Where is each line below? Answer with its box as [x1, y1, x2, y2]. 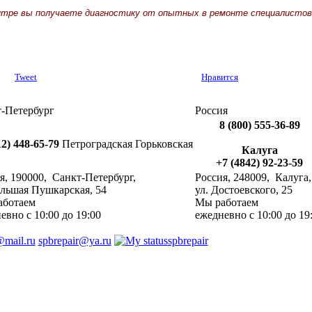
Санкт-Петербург [52, 171, 133, 184]
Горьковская [135, 138, 193, 150]
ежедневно [195, 209, 247, 221]
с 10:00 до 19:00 [26, 209, 101, 221]
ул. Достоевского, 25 [195, 184, 292, 196]
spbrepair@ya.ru [38, 235, 111, 247]
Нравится [201, 72, 238, 83]
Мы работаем [195, 196, 258, 209]
